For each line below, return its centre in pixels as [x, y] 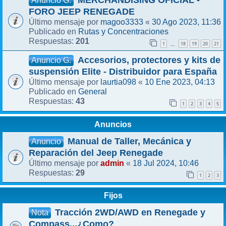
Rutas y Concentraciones [123, 32]
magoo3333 [122, 22]
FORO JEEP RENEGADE [82, 12]
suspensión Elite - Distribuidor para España [123, 72]
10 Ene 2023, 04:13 [180, 82]
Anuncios [113, 124]
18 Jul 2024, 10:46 [166, 163]
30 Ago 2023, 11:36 [186, 22]
